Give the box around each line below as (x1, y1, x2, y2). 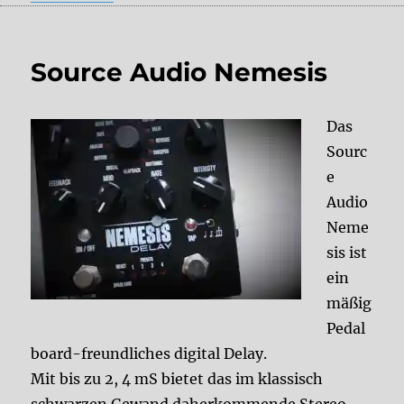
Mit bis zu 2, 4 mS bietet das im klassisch (31, 369, 324, 388)
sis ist (326, 243, 368, 262)
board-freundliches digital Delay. (31, 344, 268, 363)
